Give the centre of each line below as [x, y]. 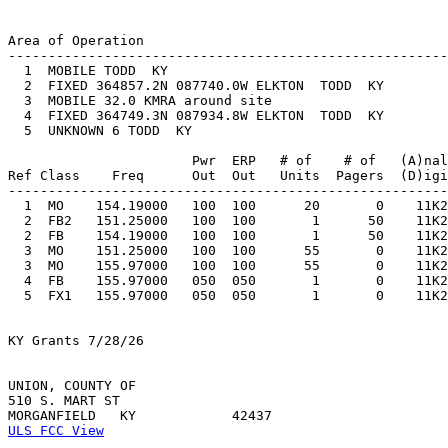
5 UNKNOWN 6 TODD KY [120, 131]
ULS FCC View [56, 431]
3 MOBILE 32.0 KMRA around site [156, 101]
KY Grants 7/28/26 [76, 341]
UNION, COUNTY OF [72, 386]
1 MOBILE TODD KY [108, 71]
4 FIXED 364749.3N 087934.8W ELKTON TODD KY [216, 116]
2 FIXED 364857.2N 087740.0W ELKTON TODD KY [216, 86]
